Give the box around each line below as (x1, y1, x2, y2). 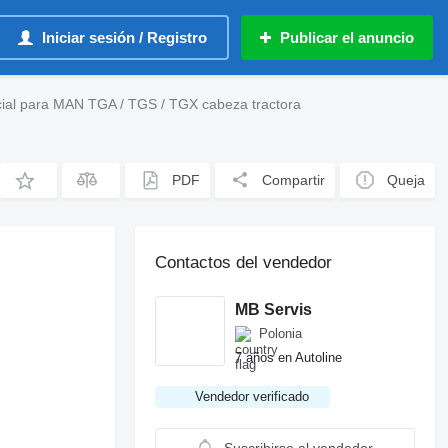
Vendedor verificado (195, 389, 310, 404)
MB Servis (235, 300, 313, 318)
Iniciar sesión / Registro (42, 29, 207, 46)
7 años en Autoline (235, 349, 343, 365)
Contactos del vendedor (155, 253, 333, 272)
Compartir (262, 172, 326, 188)
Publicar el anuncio (280, 29, 414, 46)
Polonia (259, 326, 303, 341)
